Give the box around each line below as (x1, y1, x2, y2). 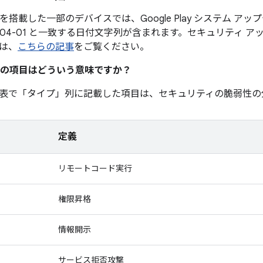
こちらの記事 (18, 41, 74, 53)
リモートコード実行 (58, 163, 132, 174)
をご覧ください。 (74, 41, 149, 53)
